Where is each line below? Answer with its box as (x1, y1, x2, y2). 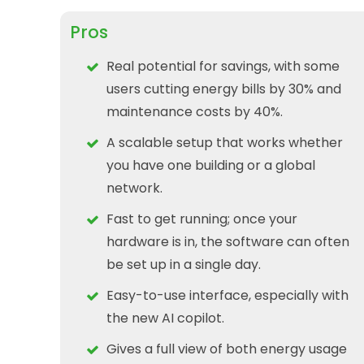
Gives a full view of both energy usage (106, 339, 347, 358)
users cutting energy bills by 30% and (106, 79, 341, 98)
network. (106, 178, 162, 197)
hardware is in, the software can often (106, 232, 349, 251)
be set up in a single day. (106, 254, 261, 274)
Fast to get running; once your (106, 209, 297, 228)
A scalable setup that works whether (106, 132, 343, 152)
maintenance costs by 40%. (106, 102, 283, 121)
